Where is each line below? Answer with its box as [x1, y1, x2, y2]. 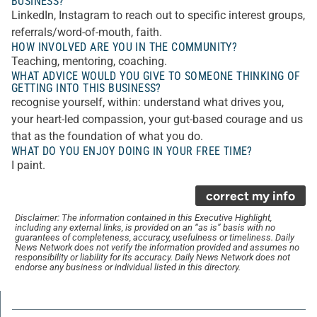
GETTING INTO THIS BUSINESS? [11, 81, 161, 95]
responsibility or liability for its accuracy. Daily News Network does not [15, 252, 290, 263]
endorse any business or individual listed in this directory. [15, 262, 241, 272]
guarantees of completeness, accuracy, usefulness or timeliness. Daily [15, 232, 294, 243]
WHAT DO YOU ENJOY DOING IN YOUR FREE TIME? [11, 144, 253, 158]
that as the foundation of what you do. [11, 129, 203, 143]
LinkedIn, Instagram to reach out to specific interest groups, [11, 8, 305, 22]
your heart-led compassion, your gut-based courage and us [11, 113, 303, 126]
